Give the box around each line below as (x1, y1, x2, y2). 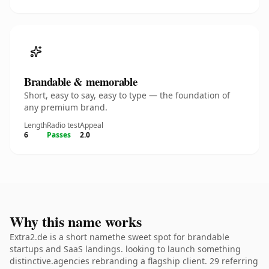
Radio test (47, 120, 80, 130)
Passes (47, 130, 71, 140)
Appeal (80, 120, 103, 130)
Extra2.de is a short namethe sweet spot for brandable (10, 231, 229, 243)
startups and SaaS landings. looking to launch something (10, 243, 241, 255)
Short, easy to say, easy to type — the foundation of (24, 89, 230, 101)
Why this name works (10, 211, 142, 232)
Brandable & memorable (24, 73, 138, 89)
